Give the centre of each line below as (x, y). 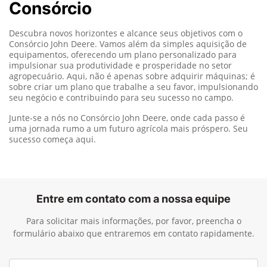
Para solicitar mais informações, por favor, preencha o (133, 221)
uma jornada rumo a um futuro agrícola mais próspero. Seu (128, 128)
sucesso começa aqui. (52, 139)
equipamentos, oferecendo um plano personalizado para (123, 54)
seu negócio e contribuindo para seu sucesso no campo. (121, 97)
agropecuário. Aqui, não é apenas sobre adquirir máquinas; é (132, 76)
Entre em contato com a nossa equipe (133, 198)
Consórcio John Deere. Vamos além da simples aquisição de (128, 44)
